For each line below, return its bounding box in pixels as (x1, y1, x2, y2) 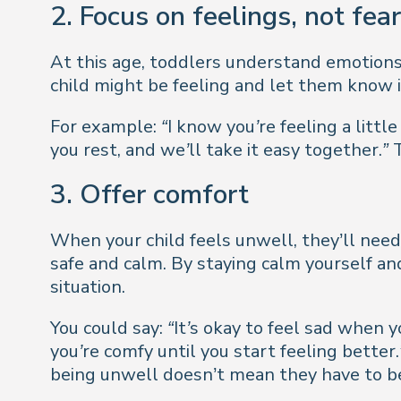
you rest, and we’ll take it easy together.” (50, 137, 388, 162)
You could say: (50, 316, 167, 341)
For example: (50, 114, 161, 139)
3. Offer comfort (50, 176, 249, 214)
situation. (50, 275, 125, 300)
